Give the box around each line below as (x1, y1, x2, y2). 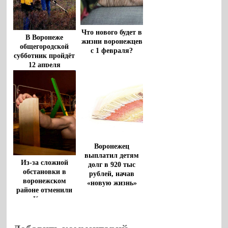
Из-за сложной (20, 158, 68, 166)
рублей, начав (89, 170, 135, 178)
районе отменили (16, 186, 73, 194)
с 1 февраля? (91, 46, 133, 54)
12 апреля (28, 61, 61, 69)
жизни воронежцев (81, 37, 142, 45)
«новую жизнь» (87, 179, 137, 187)
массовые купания (14, 204, 75, 212)
